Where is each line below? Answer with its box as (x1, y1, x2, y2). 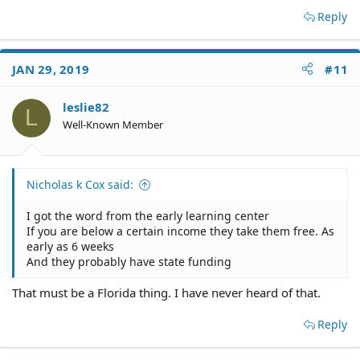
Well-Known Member (63, 117, 163, 132)
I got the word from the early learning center (27, 208, 269, 223)
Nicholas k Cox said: (27, 177, 133, 192)
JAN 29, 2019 (12, 60, 89, 77)
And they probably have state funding (27, 254, 231, 269)
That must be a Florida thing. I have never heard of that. (12, 284, 321, 301)
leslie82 (63, 98, 109, 115)
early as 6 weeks (27, 239, 114, 254)
